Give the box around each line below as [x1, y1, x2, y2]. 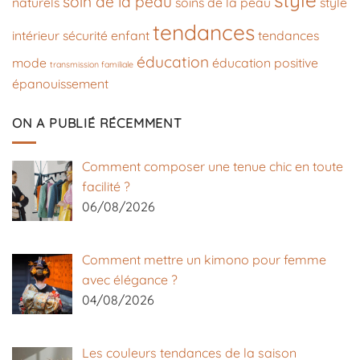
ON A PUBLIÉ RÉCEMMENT [12, 114, 182, 131]
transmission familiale [50, 58, 133, 70]
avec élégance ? [82, 271, 178, 288]
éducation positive [212, 54, 318, 71]
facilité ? [82, 178, 130, 195]
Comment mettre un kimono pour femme [82, 251, 326, 268]
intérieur [12, 27, 59, 43]
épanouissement [12, 75, 108, 92]
